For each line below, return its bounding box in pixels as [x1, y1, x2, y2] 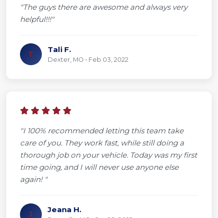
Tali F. [48, 44, 71, 54]
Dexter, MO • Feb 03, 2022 [48, 55, 128, 63]
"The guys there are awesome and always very [20, 2, 187, 12]
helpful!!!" [20, 14, 54, 24]
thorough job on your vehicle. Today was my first [20, 150, 197, 160]
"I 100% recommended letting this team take [20, 126, 183, 135]
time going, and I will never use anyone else [20, 162, 179, 172]
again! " [20, 174, 47, 184]
